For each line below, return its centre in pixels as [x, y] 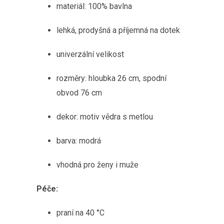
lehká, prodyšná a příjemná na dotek [118, 30]
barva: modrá [78, 141]
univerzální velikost [90, 54]
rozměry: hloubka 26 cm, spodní [111, 78]
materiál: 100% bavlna [94, 6]
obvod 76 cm [79, 93]
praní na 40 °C [80, 213]
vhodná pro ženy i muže [97, 165]
